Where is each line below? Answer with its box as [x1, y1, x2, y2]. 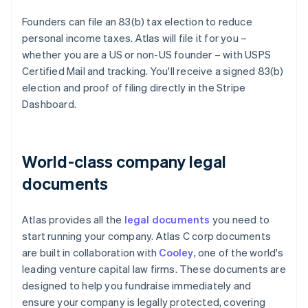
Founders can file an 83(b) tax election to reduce [22, 14, 252, 29]
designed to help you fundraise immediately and [22, 278, 252, 293]
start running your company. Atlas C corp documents [22, 229, 272, 243]
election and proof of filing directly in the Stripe [22, 80, 246, 95]
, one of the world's [193, 245, 284, 260]
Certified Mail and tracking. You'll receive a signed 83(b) [22, 64, 284, 78]
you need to [210, 212, 270, 227]
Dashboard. [22, 97, 76, 111]
